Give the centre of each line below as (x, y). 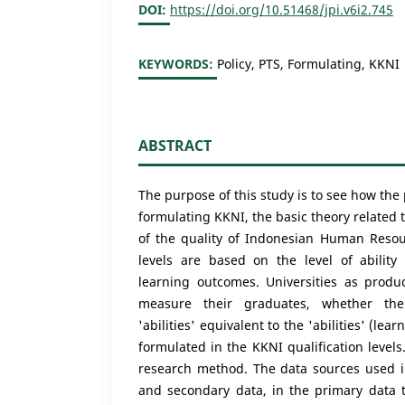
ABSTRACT (175, 145)
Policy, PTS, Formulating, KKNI (308, 63)
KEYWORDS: (178, 63)
